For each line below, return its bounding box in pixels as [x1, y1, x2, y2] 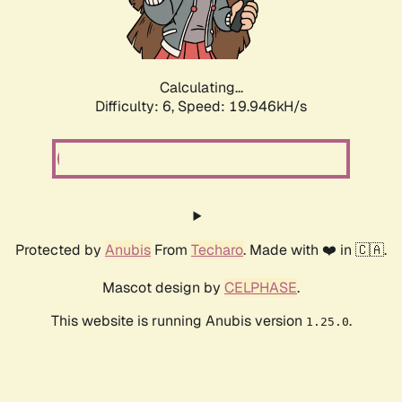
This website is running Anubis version [50, 311, 306, 331]
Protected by [15, 240, 105, 260]
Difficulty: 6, [95, 97, 178, 117]
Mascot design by [102, 278, 224, 298]
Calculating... [159, 78, 243, 98]
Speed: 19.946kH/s [178, 97, 307, 117]
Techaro [191, 240, 243, 260]
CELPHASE [224, 278, 297, 298]
